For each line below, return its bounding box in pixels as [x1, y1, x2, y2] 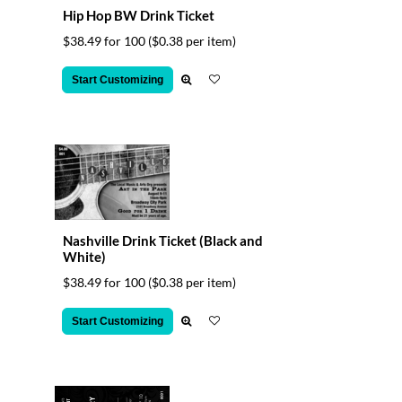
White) [63, 249, 106, 265]
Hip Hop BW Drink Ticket [63, 7, 214, 23]
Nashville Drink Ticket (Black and [63, 232, 263, 249]
